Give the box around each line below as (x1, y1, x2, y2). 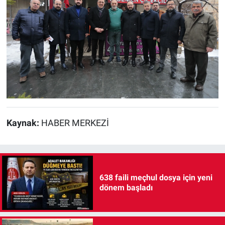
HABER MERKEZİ (41, 118, 109, 128)
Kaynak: (6, 118, 41, 128)
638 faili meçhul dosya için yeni (99, 172, 212, 182)
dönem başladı (99, 182, 153, 192)
